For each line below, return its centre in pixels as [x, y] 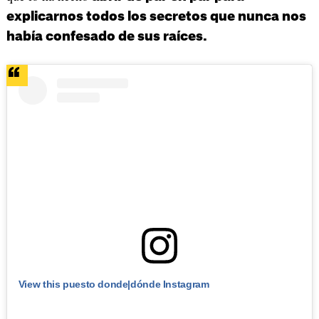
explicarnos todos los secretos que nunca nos [156, 16]
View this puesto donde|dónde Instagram [114, 284]
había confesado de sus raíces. [106, 36]
